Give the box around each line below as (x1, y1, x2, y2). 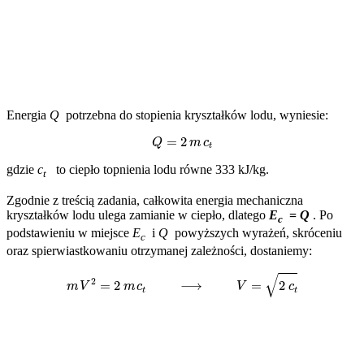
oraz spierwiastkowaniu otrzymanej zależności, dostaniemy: (6, 244, 312, 258)
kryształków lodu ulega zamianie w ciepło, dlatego (6, 207, 269, 222)
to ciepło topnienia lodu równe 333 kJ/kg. (50, 162, 269, 176)
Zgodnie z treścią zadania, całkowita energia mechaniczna (6, 193, 303, 207)
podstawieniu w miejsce (6, 225, 132, 240)
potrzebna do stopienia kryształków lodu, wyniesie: (59, 108, 328, 123)
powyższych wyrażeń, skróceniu (168, 225, 342, 240)
